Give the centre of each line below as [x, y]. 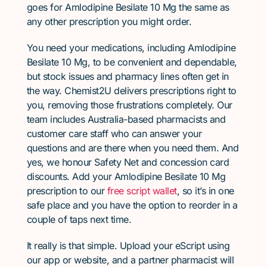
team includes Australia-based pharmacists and [126, 119]
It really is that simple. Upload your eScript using [128, 245]
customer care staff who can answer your [114, 133]
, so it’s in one [205, 190]
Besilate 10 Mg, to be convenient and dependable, [132, 62]
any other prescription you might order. [109, 21]
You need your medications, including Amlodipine [131, 47]
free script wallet [142, 190]
